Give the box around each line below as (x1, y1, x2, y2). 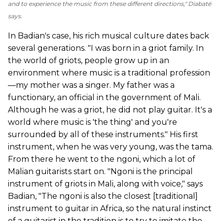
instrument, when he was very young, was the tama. (8, 142, 213, 152)
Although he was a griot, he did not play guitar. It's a (8, 105, 212, 115)
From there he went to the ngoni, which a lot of (8, 154, 195, 164)
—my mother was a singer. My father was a (8, 80, 175, 90)
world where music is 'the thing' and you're (8, 117, 177, 127)
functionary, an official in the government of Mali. (8, 93, 201, 103)
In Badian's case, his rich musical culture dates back (8, 31, 209, 41)
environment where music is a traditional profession (8, 68, 210, 78)
